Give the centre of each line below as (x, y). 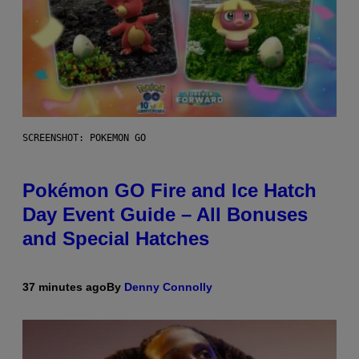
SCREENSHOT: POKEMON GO (84, 137)
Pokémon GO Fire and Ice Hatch (169, 190)
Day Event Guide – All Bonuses (165, 214)
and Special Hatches (116, 238)
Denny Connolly (168, 286)
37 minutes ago (65, 286)
